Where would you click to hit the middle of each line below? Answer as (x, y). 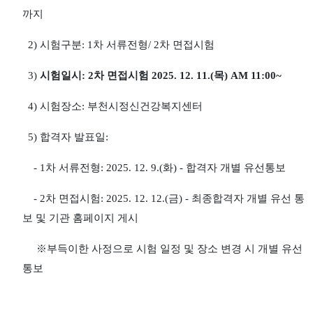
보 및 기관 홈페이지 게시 (80, 218)
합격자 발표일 (73, 137)
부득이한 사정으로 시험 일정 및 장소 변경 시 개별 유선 (175, 249)
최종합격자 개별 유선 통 (248, 198)
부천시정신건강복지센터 (145, 106)
